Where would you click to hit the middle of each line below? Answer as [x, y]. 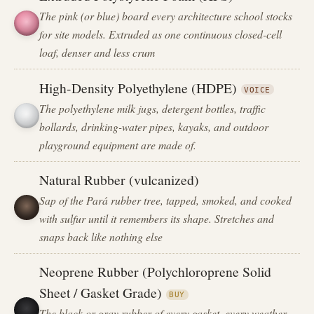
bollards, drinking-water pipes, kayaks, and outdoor [154, 126]
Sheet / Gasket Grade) [101, 293]
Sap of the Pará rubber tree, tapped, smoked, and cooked [166, 200]
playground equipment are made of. [118, 144]
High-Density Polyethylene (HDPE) [138, 87]
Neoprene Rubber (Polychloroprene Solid [156, 272]
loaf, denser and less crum [97, 53]
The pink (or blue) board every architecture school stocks [166, 16]
